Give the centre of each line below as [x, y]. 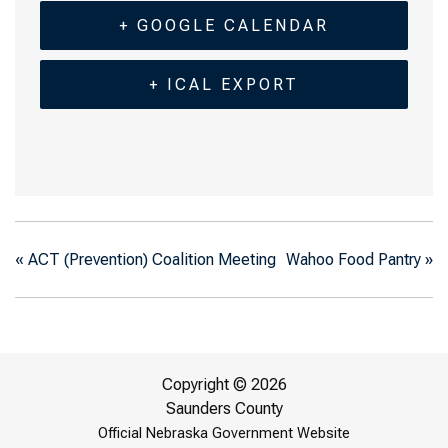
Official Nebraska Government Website [224, 433]
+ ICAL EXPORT [224, 84]
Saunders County [224, 409]
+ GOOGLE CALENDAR [224, 25]
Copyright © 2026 [224, 385]
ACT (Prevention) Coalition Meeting [150, 259]
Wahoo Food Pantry [355, 259]
